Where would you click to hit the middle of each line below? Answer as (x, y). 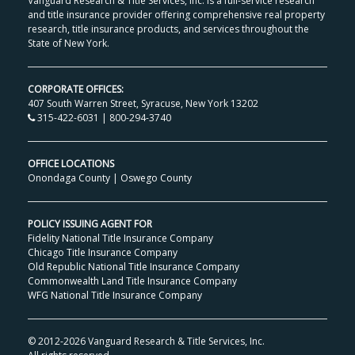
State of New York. (69, 44)
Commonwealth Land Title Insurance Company (133, 281)
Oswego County (157, 178)
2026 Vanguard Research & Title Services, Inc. (164, 342)
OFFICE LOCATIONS (71, 164)
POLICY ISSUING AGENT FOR (90, 224)
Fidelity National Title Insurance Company (121, 239)
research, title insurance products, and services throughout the (169, 29)
